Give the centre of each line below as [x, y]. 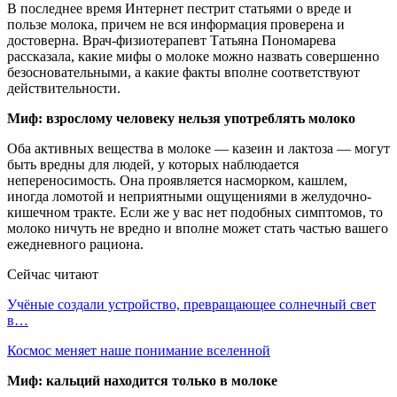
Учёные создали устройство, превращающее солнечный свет [191, 305]
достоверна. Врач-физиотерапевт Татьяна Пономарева [171, 41]
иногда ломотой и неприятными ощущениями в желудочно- [189, 197]
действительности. [64, 89]
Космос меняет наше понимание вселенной [139, 351]
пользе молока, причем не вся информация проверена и [176, 25]
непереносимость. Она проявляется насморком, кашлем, [177, 181]
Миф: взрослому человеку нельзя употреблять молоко [181, 119]
